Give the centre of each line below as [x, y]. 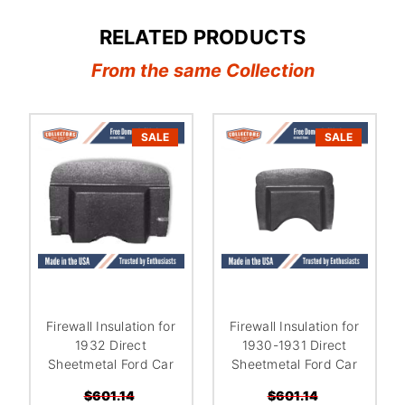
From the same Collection [202, 70]
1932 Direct [111, 344]
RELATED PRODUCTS [202, 37]
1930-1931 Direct [294, 344]
